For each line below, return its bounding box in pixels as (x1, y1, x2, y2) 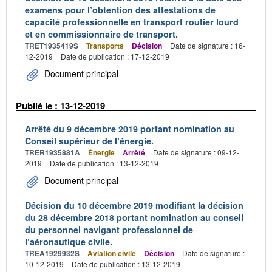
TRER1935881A (25, 147, 80, 158)
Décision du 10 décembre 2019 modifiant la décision (25, 199, 243, 211)
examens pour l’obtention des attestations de (25, 3, 216, 16)
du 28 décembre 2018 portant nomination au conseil (25, 211, 243, 223)
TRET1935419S (25, 39, 78, 51)
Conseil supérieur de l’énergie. (25, 135, 154, 147)
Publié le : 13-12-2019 (16, 98, 105, 112)
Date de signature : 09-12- (153, 147, 239, 157)
